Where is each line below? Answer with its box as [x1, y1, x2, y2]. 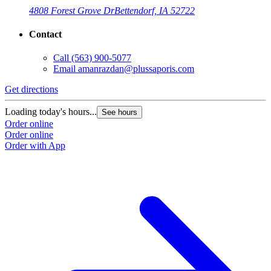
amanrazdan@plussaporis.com [78, 64, 194, 74]
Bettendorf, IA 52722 [114, 5, 195, 16]
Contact [29, 29, 62, 40]
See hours [102, 108, 137, 117]
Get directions [5, 84, 58, 95]
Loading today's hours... [5, 106, 97, 117]
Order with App [5, 140, 65, 151]
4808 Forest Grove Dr [29, 5, 114, 16]
